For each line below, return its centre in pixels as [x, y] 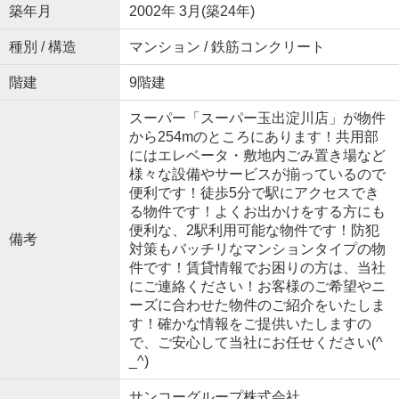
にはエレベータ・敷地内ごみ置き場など [257, 155]
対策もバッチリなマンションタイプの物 [257, 248]
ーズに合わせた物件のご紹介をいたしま [257, 305]
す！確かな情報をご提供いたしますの [250, 323]
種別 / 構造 [42, 46]
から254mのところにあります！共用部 [253, 136]
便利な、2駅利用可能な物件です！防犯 [254, 230]
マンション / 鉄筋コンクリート [227, 46]
